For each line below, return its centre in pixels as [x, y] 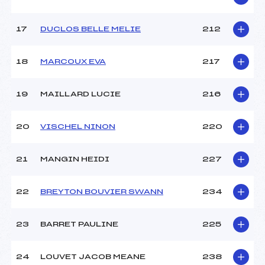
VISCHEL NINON [78, 127]
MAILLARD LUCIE [80, 94]
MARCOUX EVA [73, 62]
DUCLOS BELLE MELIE [91, 29]
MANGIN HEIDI [75, 159]
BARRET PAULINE [79, 224]
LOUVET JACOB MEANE [93, 257]
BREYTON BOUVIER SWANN [102, 192]
